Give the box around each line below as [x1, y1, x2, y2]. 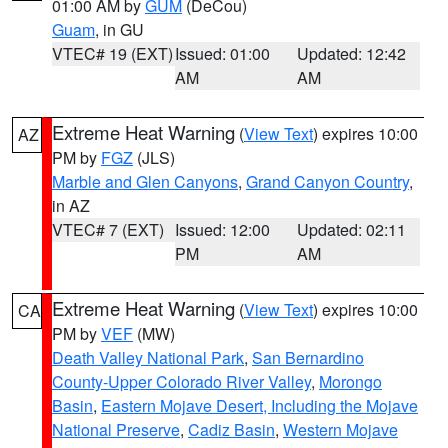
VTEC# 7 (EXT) [52, 218, 164, 241]
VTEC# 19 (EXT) [52, 42, 173, 65]
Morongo [319, 370, 382, 393]
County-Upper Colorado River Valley [52, 370, 311, 393]
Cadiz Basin [188, 418, 275, 441]
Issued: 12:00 [174, 218, 270, 241]
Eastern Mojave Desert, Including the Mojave [101, 394, 418, 417]
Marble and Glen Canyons [52, 170, 238, 193]
